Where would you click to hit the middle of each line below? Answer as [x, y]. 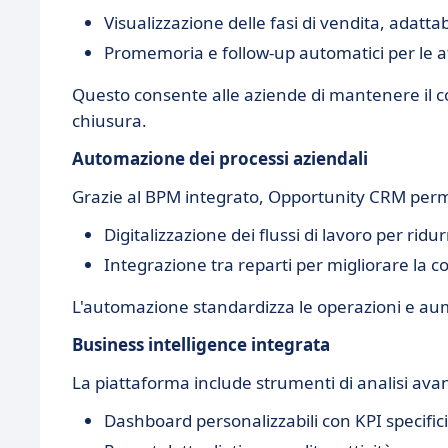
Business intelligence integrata [201, 344]
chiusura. [109, 120]
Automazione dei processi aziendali [220, 158]
